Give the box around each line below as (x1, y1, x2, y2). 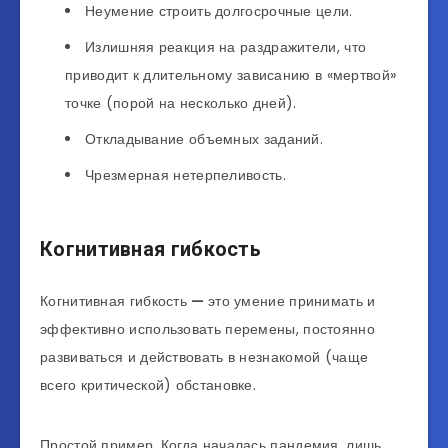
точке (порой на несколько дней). (65, 93, 297, 114)
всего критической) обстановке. (40, 374, 261, 395)
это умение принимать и (207, 290, 376, 311)
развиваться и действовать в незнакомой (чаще (40, 346, 369, 367)
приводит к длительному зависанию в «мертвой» (65, 65, 397, 86)
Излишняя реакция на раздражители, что (85, 37, 367, 58)
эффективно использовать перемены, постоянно (40, 318, 375, 339)
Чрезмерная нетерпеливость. (85, 165, 291, 186)
